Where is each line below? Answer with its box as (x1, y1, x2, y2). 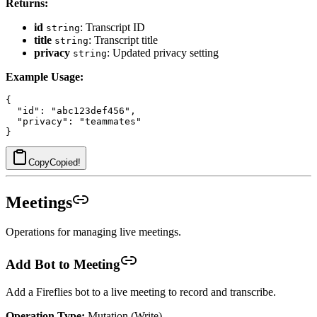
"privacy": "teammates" (6, 115, 142, 127)
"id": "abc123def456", (6, 105, 136, 116)
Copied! (50, 156, 81, 168)
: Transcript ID (80, 21, 145, 33)
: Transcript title (88, 33, 158, 46)
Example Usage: (6, 70, 83, 83)
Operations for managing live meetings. (6, 226, 181, 238)
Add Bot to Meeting (6, 257, 120, 272)
